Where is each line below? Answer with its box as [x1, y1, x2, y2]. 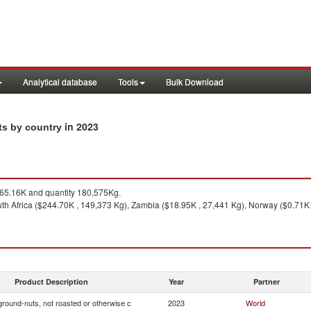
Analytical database [23, 76, 97, 87]
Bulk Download [166, 76, 224, 87]
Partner [253, 276, 280, 287]
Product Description [15, 276, 88, 287]
